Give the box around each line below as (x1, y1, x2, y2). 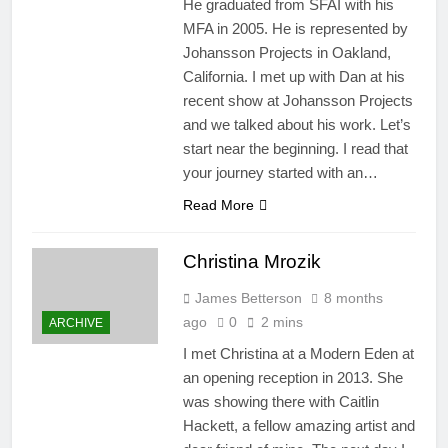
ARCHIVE (49, 316, 103, 331)
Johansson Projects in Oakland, (182, 44, 391, 62)
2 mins (260, 314, 303, 331)
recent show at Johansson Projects (182, 92, 413, 110)
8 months (323, 290, 383, 307)
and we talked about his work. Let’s (182, 116, 411, 134)
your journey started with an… (182, 164, 378, 182)
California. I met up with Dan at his (182, 68, 405, 86)
